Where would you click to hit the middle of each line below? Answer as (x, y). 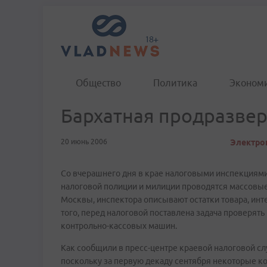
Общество (98, 83)
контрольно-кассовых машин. (119, 226)
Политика (175, 83)
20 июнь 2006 (84, 142)
